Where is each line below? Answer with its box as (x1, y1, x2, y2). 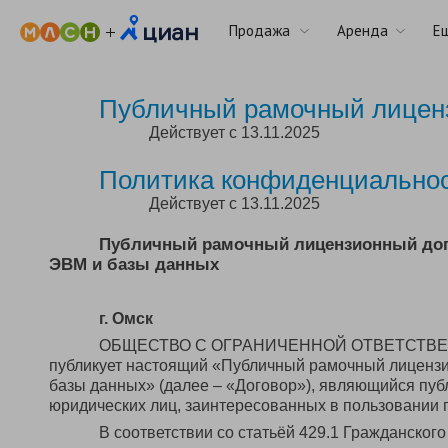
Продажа (229, 21, 290, 40)
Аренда (337, 21, 388, 40)
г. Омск (99, 310, 153, 327)
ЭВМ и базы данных (49, 255, 219, 274)
